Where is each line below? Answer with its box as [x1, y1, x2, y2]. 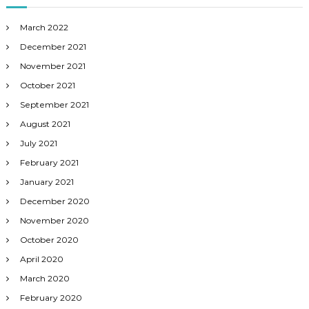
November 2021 [19, 60, 86, 71]
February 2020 [19, 292, 82, 303]
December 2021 [19, 41, 86, 52]
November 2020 [19, 215, 89, 226]
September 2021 [19, 99, 89, 110]
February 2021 [19, 157, 79, 168]
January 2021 [19, 176, 74, 187]
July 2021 [19, 137, 57, 148]
